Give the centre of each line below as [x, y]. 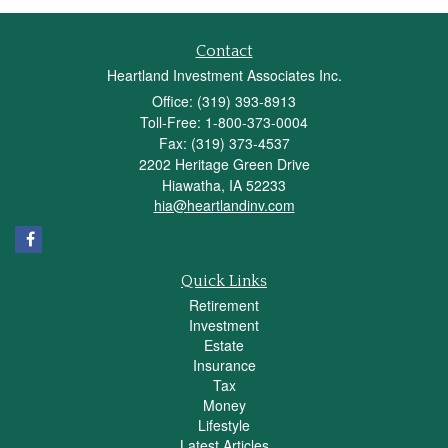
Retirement [224, 304]
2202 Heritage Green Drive [224, 163]
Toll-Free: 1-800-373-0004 [224, 121]
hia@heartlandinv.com [224, 204]
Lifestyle [224, 424]
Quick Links [224, 280]
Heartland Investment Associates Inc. [224, 74]
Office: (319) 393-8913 [224, 100]
